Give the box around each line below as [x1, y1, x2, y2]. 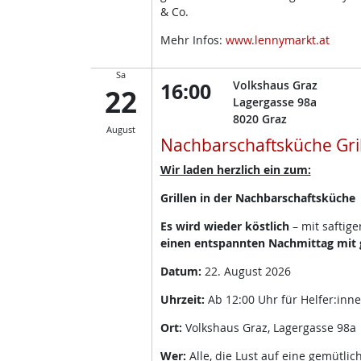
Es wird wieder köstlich [160, 218, 293, 234]
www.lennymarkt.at [225, 32, 330, 48]
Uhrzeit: [160, 292, 208, 308]
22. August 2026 [204, 263, 291, 280]
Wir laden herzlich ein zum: [160, 162, 311, 178]
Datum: [160, 263, 205, 280]
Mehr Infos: [160, 32, 226, 48]
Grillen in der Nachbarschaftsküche [160, 190, 355, 206]
